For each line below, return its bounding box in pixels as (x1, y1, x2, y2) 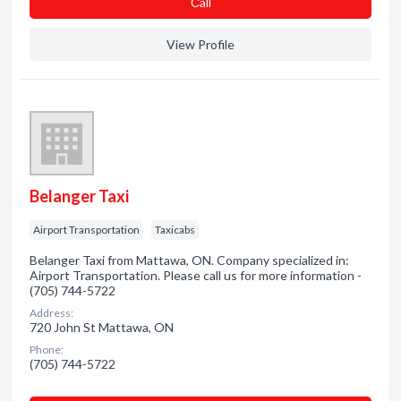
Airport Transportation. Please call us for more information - (30, 268, 362, 283)
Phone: (30, 343, 64, 356)
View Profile (166, 37, 235, 52)
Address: (30, 306, 73, 320)
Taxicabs (155, 223, 195, 236)
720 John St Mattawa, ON (30, 320, 174, 335)
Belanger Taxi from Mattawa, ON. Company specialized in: (30, 252, 349, 268)
